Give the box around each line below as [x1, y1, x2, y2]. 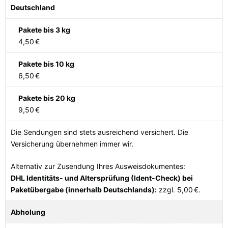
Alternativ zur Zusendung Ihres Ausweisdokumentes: [11, 162, 185, 171]
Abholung [11, 208, 45, 217]
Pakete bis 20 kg [18, 94, 75, 103]
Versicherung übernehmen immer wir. [11, 139, 133, 149]
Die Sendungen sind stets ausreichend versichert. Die [11, 128, 188, 137]
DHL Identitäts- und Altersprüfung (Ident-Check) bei [11, 174, 193, 183]
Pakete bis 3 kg [18, 25, 70, 35]
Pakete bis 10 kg [18, 60, 74, 69]
